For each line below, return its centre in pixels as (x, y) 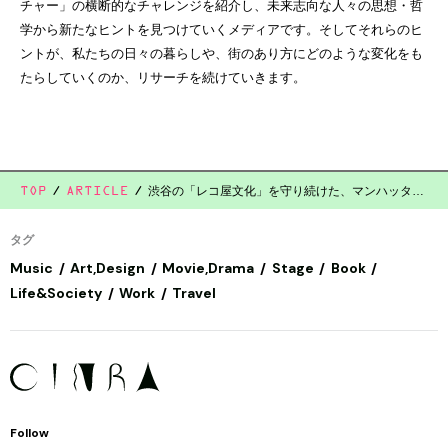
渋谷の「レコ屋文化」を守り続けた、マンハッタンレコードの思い (418, 190)
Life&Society (56, 292)
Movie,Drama (208, 268)
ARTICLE (97, 192)
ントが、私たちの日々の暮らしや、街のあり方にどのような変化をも (221, 54)
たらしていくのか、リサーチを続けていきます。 (163, 78)
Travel (194, 292)
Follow (29, 433)
